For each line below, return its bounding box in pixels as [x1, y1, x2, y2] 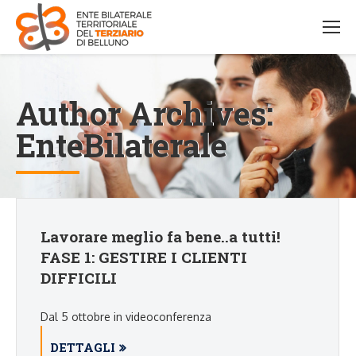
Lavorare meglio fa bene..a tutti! [41, 226, 281, 246]
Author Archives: [16, 92, 273, 134]
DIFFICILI [41, 268, 117, 288]
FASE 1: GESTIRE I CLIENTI [41, 247, 247, 267]
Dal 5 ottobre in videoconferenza [41, 310, 211, 323]
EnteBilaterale [16, 124, 227, 166]
